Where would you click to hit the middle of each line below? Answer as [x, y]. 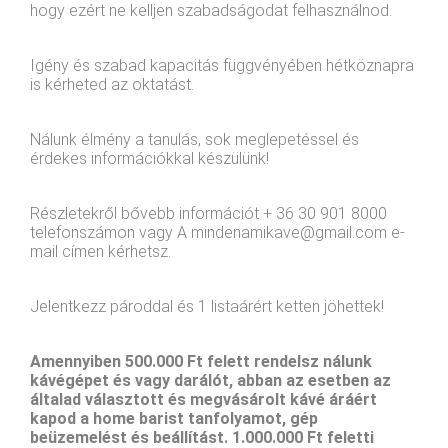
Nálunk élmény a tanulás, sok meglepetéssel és [194, 139]
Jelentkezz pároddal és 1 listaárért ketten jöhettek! [207, 306]
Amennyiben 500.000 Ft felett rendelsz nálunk [201, 361]
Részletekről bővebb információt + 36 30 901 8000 [208, 213]
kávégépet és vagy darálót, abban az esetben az [210, 380]
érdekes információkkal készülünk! [149, 158]
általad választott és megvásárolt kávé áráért [203, 399]
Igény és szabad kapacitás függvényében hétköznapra [222, 65]
